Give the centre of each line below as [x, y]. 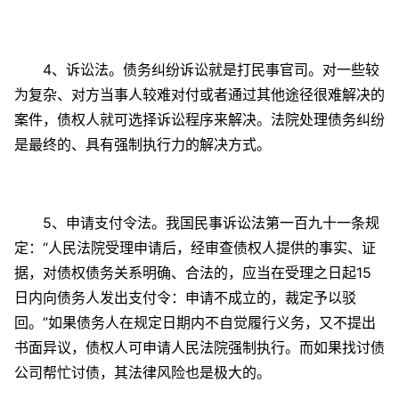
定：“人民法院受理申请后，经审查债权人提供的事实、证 [195, 248]
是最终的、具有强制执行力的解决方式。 [142, 145]
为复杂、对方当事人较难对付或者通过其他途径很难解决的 [199, 95]
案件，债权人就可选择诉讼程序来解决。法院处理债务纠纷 [199, 120]
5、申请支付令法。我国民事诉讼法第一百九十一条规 [197, 223]
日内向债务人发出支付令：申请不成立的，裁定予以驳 [185, 298]
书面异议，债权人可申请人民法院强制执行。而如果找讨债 [199, 348]
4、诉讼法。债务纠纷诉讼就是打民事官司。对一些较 [197, 70]
